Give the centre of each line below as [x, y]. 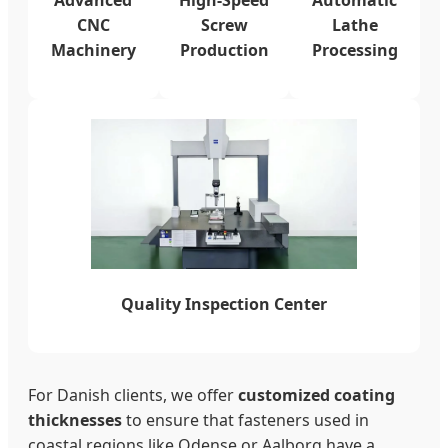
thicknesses [75, 419]
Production [224, 49]
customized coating [316, 394]
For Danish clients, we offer [133, 394]
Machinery [93, 49]
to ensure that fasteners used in [245, 419]
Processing [354, 49]
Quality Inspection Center [224, 303]
